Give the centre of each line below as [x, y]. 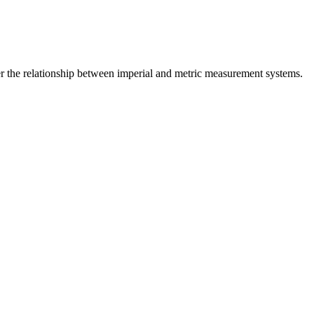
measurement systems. [252, 74]
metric [188, 74]
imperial [135, 74]
